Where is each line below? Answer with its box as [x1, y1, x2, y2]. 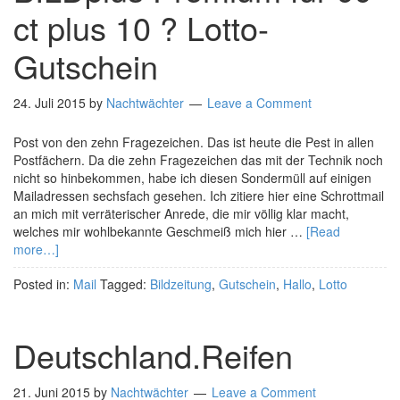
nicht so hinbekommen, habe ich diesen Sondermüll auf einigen [13, 169, 371, 187]
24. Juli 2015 [13, 94, 86, 112]
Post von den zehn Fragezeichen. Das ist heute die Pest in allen [13, 133, 374, 151]
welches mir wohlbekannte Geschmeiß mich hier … [13, 222, 306, 240]
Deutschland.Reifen [13, 332, 293, 378]
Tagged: [100, 275, 150, 293]
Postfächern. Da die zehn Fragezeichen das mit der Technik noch [13, 151, 383, 169]
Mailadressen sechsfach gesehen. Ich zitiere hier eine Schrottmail [13, 187, 384, 204]
